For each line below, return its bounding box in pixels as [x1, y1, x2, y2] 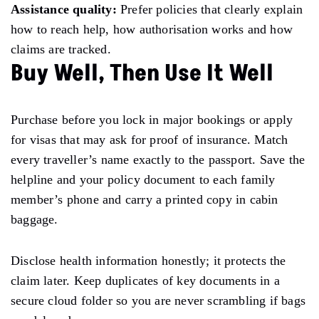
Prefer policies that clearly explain [116, 1, 303, 16]
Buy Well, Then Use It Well [11, 57, 273, 89]
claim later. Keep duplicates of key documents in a [11, 273, 281, 288]
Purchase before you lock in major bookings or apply [11, 112, 293, 127]
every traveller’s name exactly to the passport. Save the [11, 152, 305, 167]
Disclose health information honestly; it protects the [11, 253, 286, 268]
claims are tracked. [11, 41, 111, 56]
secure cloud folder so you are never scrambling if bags [11, 293, 306, 308]
